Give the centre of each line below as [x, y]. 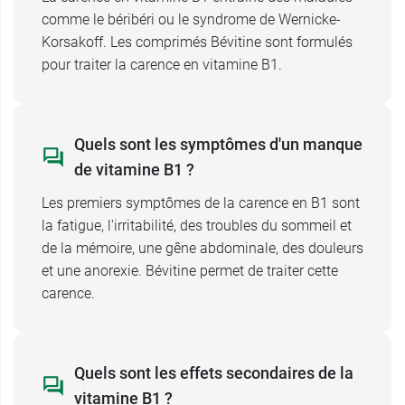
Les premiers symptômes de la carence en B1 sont [201, 203]
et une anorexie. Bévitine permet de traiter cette [190, 271]
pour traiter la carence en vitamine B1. [162, 65]
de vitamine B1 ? [134, 170]
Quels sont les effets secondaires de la [214, 373]
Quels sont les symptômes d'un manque [218, 144]
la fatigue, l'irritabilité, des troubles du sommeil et [197, 226]
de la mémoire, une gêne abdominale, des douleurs [202, 248]
